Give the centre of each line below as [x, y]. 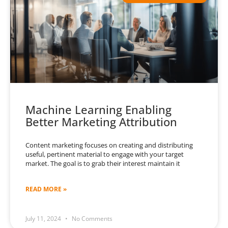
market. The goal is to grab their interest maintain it [103, 164]
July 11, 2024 [44, 219]
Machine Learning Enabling [98, 110]
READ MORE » [46, 189]
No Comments [91, 219]
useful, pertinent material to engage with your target [105, 154]
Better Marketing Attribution [101, 122]
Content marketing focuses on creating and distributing [109, 145]
